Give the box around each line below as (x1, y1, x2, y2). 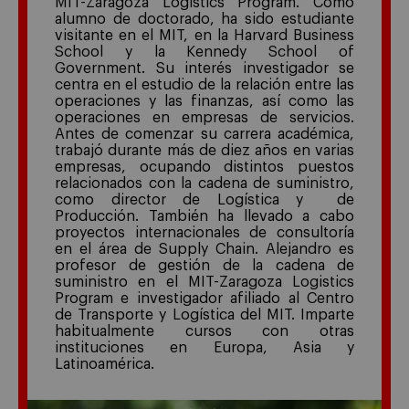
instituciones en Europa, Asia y (55, 340, 354, 355)
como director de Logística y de (55, 192, 354, 207)
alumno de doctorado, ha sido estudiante (55, 11, 354, 26)
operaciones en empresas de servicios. (55, 110, 354, 125)
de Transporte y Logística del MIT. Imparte (55, 307, 354, 322)
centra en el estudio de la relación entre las (55, 77, 354, 92)
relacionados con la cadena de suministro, (55, 175, 354, 191)
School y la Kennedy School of (55, 44, 354, 59)
